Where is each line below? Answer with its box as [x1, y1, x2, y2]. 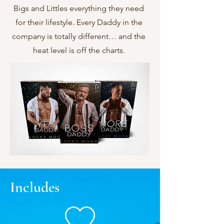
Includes [10, 178, 59, 196]
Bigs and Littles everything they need [13, 3, 144, 13]
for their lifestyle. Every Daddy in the [15, 17, 142, 27]
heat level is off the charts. [32, 45, 125, 55]
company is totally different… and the [12, 31, 145, 41]
